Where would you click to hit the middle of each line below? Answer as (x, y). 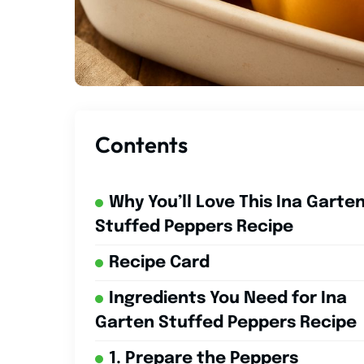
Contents (141, 145)
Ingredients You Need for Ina (228, 299)
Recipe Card (159, 263)
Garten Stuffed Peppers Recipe (226, 323)
